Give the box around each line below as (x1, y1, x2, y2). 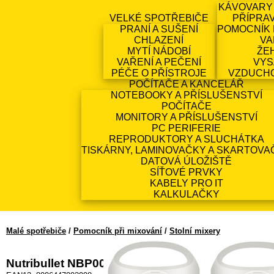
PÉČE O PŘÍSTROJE (111, 68, 207, 79)
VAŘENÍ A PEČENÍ (116, 57, 201, 68)
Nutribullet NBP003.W (6, 257, 127, 270)
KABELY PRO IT (149, 178, 223, 189)
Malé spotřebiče (6, 226, 66, 236)
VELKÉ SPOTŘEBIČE (109, 13, 209, 24)
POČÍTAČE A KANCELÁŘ (128, 79, 244, 90)
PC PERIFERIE (152, 123, 221, 134)
